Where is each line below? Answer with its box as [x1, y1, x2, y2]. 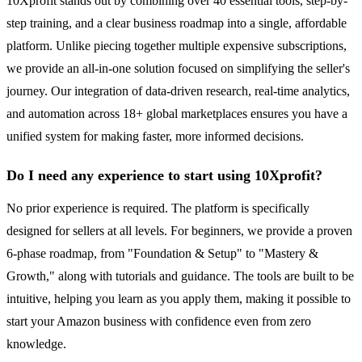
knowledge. [6, 337, 66, 351]
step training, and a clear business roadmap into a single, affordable [6, 16, 347, 31]
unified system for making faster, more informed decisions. [6, 129, 304, 144]
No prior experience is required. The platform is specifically [6, 201, 309, 216]
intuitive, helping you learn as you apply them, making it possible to [6, 292, 351, 306]
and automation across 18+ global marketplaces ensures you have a [6, 107, 347, 121]
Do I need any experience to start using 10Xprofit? [6, 167, 322, 184]
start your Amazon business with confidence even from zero [6, 314, 311, 329]
